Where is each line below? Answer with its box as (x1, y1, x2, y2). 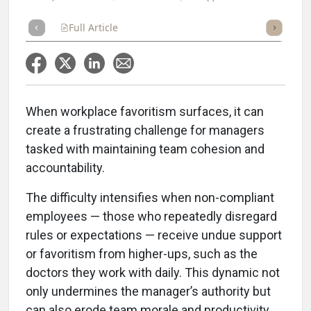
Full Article (69, 21, 118, 34)
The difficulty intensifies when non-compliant (26, 190, 274, 205)
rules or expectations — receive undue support (26, 228, 282, 242)
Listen (245, 21, 273, 34)
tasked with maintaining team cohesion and (26, 142, 264, 156)
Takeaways (185, 21, 234, 34)
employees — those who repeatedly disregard (26, 209, 277, 224)
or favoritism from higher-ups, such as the (26, 246, 258, 261)
